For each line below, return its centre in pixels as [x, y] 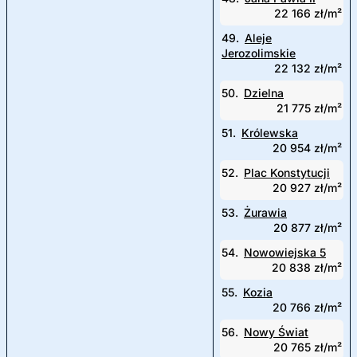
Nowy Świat [276, 332]
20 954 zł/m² [307, 148]
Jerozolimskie [259, 53]
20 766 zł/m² [307, 307]
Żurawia [265, 212]
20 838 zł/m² [307, 267]
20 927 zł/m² [307, 188]
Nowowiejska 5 [285, 252]
